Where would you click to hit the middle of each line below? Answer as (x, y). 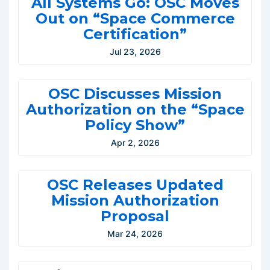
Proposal (135, 216)
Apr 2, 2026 (135, 143)
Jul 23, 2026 (135, 52)
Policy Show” (135, 125)
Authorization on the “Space (135, 109)
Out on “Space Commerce (135, 18)
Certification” (135, 34)
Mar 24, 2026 (135, 234)
